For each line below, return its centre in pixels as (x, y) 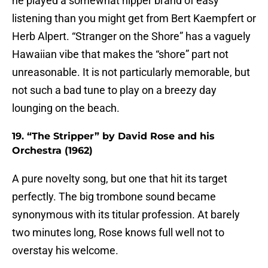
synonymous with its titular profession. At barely (126, 215)
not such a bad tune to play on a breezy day (114, 90)
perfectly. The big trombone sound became (114, 197)
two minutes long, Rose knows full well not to (118, 233)
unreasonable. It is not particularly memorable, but (131, 72)
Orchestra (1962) (52, 151)
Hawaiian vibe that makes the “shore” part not (120, 54)
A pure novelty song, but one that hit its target (120, 179)
